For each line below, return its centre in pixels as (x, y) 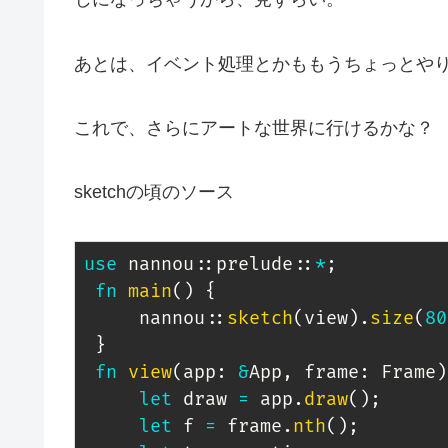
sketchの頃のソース (154, 192)
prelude (254, 264)
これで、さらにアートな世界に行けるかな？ (254, 127)
